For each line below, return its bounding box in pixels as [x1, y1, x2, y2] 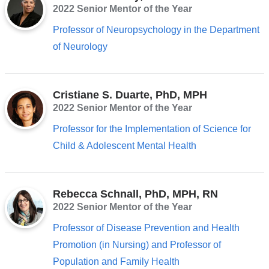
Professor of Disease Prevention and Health [52, 223, 240, 234]
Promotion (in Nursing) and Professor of [52, 240, 221, 250]
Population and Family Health [52, 256, 180, 267]
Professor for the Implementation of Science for [52, 123, 251, 134]
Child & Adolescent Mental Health [52, 140, 196, 151]
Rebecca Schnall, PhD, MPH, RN [52, 188, 218, 201]
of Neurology [52, 41, 107, 52]
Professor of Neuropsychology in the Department [52, 24, 259, 35]
